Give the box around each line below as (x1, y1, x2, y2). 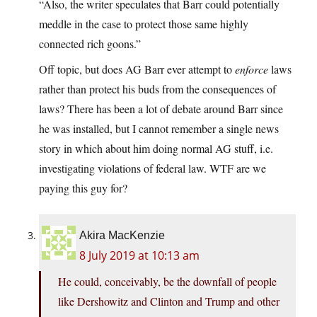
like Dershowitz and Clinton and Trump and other (58, 294, 279, 309)
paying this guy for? (39, 180, 127, 196)
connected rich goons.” (39, 36, 141, 52)
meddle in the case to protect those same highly (39, 16, 248, 32)
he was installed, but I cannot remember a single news (39, 121, 279, 137)
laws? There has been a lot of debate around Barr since (39, 101, 283, 117)
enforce (235, 62, 268, 77)
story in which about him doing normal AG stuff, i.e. (39, 141, 273, 156)
